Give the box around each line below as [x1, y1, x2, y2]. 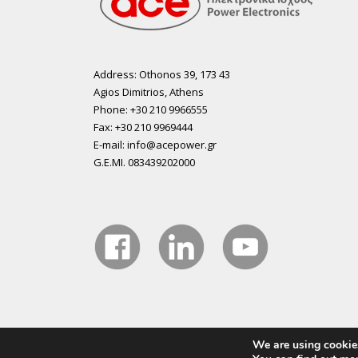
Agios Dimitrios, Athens [93, 85, 204, 100]
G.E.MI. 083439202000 [93, 155, 195, 170]
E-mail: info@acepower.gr [93, 137, 217, 153]
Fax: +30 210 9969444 [93, 120, 193, 135]
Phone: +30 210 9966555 [93, 102, 208, 117]
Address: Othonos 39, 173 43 [93, 67, 230, 82]
